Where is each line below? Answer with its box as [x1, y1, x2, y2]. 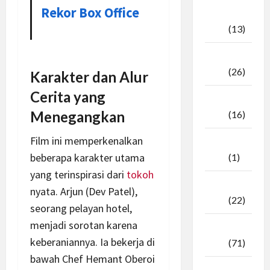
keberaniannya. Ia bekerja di [30, 234, 155, 249]
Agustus [204, 93, 242, 105]
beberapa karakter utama [30, 150, 145, 165]
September [204, 51, 256, 63]
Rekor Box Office [41, 4, 140, 21]
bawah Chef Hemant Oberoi [30, 251, 155, 266]
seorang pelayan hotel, [30, 201, 132, 215]
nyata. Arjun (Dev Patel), [30, 184, 137, 198]
